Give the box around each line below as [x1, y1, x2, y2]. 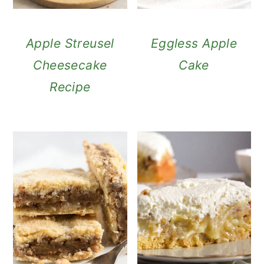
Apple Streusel [26, 36, 114, 51]
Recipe [49, 80, 91, 95]
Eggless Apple [150, 36, 237, 51]
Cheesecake [33, 58, 107, 73]
